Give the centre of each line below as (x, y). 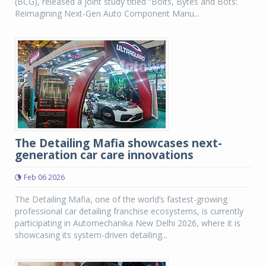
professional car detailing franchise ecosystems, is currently (129, 211)
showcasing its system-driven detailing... (91, 235)
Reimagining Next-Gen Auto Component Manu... (107, 13)
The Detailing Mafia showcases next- (118, 143)
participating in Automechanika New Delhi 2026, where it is (128, 223)
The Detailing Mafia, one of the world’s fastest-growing (121, 199)
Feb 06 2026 (44, 177)
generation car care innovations (104, 155)
